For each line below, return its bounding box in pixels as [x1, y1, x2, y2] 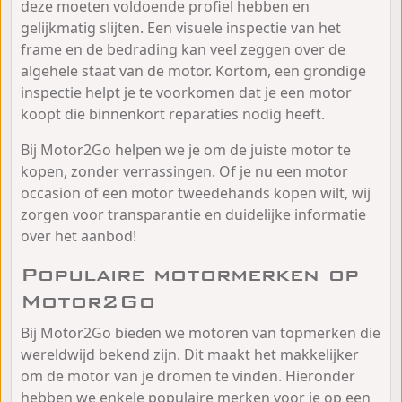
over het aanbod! [21, 225, 136, 246]
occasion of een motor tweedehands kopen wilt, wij [21, 182, 371, 203]
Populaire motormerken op [21, 262, 359, 286]
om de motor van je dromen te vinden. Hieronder [21, 365, 355, 386]
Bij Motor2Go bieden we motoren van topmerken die [21, 322, 380, 343]
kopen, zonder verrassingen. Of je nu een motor [21, 161, 348, 181]
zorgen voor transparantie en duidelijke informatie [21, 204, 366, 224]
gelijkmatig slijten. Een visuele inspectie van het [21, 17, 341, 38]
